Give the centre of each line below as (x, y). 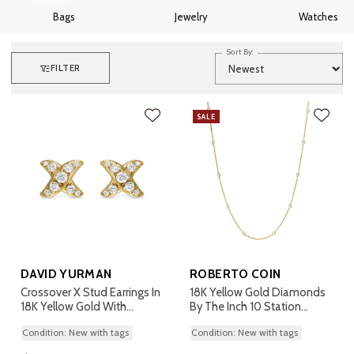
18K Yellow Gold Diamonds (258, 292)
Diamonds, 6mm (63, 321)
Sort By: (240, 52)
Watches (319, 17)
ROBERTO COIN (235, 274)
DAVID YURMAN (66, 274)
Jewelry (191, 17)
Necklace (213, 321)
